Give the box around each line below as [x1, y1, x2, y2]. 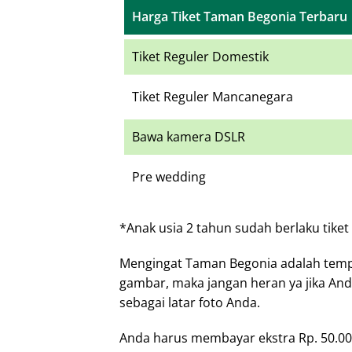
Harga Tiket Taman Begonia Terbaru [132, 7, 347, 25]
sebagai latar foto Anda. [119, 293, 260, 311]
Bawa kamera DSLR [132, 127, 245, 145]
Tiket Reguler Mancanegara [132, 87, 293, 105]
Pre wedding [132, 167, 206, 185]
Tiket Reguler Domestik [132, 47, 269, 65]
